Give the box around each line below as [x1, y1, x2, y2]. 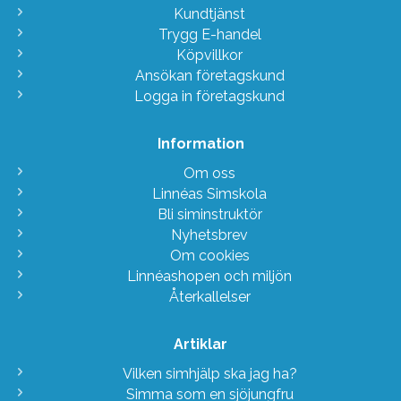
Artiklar [174, 335, 227, 353]
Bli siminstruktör [157, 205, 262, 223]
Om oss [183, 164, 235, 182]
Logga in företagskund [134, 87, 285, 105]
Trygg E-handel [158, 25, 261, 43]
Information [157, 134, 244, 152]
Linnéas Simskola [152, 184, 267, 202]
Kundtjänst [174, 4, 245, 22]
